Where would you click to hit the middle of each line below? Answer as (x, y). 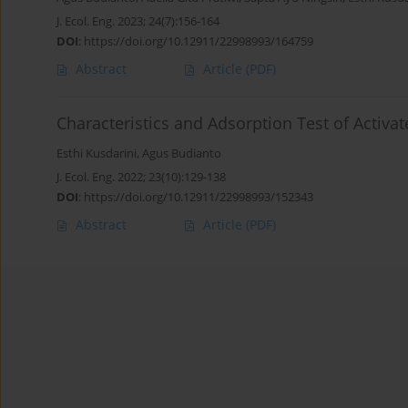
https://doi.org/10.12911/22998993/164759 (199, 41)
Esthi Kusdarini (97, 154)
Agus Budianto (182, 154)
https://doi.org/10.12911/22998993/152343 (199, 197)
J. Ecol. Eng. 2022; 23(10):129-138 (141, 177)
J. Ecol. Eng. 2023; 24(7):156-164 (138, 21)
